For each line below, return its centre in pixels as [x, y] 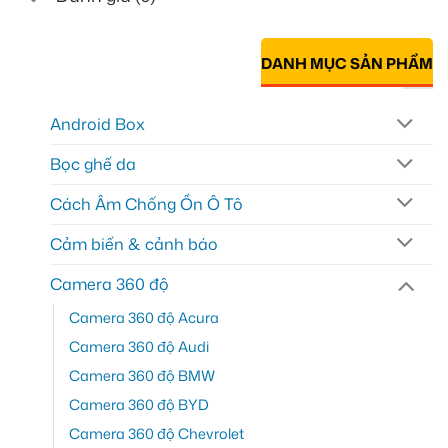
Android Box [97, 124]
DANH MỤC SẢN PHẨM [347, 63]
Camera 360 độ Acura [144, 318]
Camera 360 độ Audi [139, 347]
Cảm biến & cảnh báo [134, 243]
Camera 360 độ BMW [142, 376]
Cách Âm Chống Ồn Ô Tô [146, 203]
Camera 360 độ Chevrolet [156, 434]
